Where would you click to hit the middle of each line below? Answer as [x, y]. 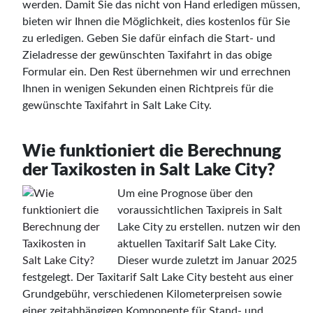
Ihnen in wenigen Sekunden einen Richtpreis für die [148, 88]
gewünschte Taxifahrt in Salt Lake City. [117, 105]
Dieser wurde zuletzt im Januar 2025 [207, 260]
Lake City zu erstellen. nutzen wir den [209, 227]
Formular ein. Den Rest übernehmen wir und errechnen [156, 72]
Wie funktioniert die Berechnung [152, 151]
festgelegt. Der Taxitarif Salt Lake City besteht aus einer [158, 277]
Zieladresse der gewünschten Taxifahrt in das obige [147, 55]
